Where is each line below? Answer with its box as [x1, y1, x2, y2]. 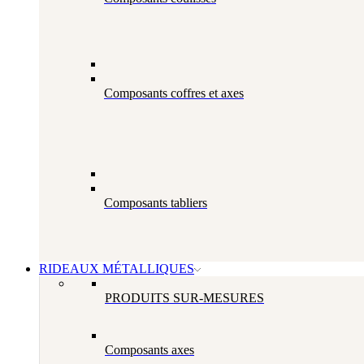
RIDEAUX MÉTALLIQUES [39, 262, 194, 276]
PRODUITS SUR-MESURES [105, 291, 264, 305]
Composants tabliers [104, 196, 207, 210]
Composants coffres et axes [104, 86, 244, 101]
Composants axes [105, 343, 194, 357]
